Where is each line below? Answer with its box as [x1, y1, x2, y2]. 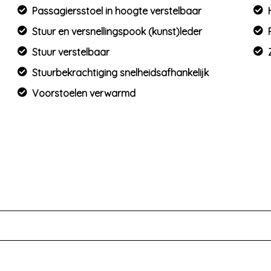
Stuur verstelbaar [32, 46, 110, 58]
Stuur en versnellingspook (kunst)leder [32, 25, 203, 38]
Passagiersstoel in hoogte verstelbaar [32, 5, 202, 17]
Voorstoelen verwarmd [32, 87, 136, 99]
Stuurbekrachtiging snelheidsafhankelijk [32, 67, 209, 79]
